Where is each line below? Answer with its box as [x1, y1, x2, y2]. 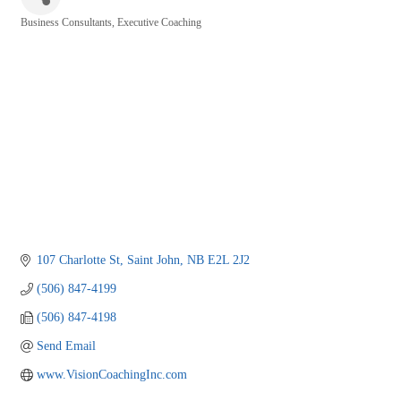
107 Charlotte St [36, 252, 120, 267]
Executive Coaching [117, 15, 201, 29]
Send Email [36, 338, 96, 353]
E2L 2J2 [207, 252, 250, 267]
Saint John [126, 252, 180, 267]
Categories [20, 29, 68, 41]
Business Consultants [21, 15, 112, 29]
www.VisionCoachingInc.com [36, 367, 187, 381]
